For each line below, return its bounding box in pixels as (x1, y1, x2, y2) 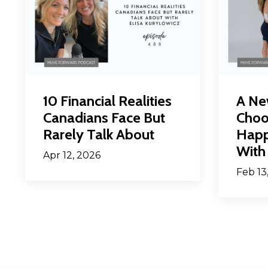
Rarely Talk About (43, 125, 154, 143)
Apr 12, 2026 (43, 149, 100, 161)
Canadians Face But (43, 108, 165, 126)
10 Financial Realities (43, 92, 172, 109)
